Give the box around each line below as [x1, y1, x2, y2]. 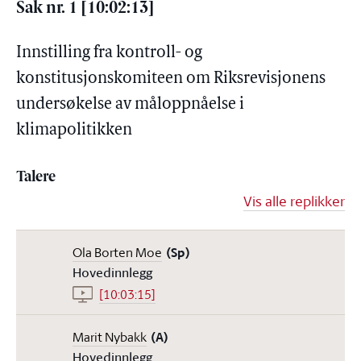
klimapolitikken [16, 122, 132, 139]
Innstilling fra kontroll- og [16, 45, 202, 61]
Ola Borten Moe [73, 243, 162, 261]
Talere [16, 170, 56, 185]
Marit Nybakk [73, 328, 147, 346]
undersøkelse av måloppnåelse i [16, 97, 244, 113]
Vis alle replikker [243, 191, 345, 210]
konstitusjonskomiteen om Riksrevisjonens [16, 71, 326, 87]
